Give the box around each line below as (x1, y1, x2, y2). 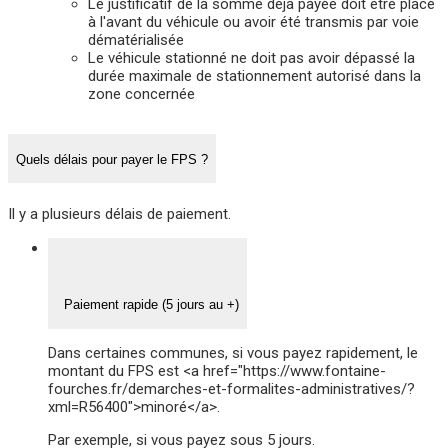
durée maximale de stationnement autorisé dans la (88, 67, 421, 86)
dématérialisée (88, 31, 184, 50)
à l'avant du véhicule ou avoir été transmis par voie (88, 13, 419, 32)
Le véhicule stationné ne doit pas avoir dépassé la (88, 49, 415, 68)
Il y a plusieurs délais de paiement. (8, 204, 231, 223)
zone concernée (88, 85, 195, 104)
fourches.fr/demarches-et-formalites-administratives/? (48, 379, 415, 398)
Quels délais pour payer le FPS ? (16, 151, 208, 167)
